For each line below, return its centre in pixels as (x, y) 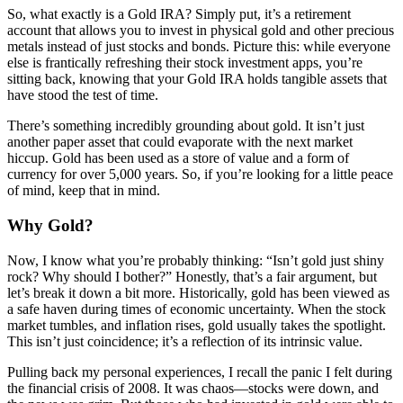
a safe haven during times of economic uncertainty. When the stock (197, 309)
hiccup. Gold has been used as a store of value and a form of (178, 158)
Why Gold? (50, 226)
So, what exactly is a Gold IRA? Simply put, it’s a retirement (179, 14)
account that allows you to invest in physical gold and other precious (201, 31)
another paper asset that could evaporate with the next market (180, 142)
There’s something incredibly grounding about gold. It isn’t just (186, 126)
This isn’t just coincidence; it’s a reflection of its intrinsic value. (185, 341)
